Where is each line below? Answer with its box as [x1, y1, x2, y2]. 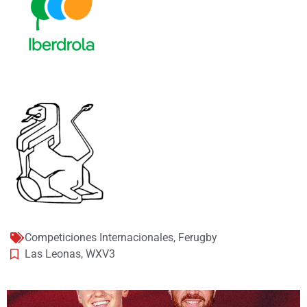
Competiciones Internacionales [25, 230, 173, 244]
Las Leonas [25, 247, 81, 260]
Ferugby [178, 230, 217, 244]
